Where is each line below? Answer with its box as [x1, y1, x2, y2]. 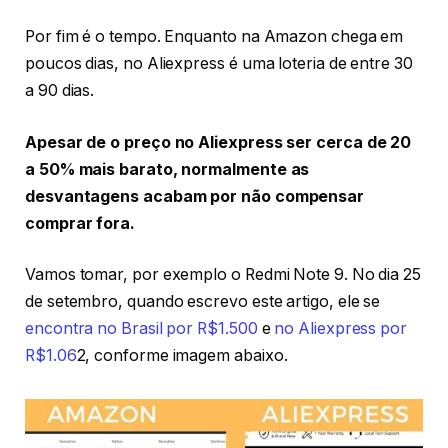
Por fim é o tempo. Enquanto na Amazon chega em [25, 27, 404, 47]
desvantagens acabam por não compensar [25, 186, 365, 206]
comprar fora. [25, 213, 135, 233]
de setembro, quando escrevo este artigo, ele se [25, 292, 381, 312]
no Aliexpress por [274, 319, 408, 339]
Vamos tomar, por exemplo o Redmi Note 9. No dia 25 [25, 265, 422, 285]
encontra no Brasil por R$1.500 [25, 319, 258, 339]
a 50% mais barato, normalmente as [25, 159, 310, 179]
